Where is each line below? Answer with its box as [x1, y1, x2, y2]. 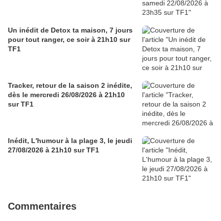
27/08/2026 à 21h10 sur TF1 [8, 146, 99, 154]
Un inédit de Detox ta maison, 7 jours [8, 26, 133, 35]
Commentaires [8, 201, 76, 212]
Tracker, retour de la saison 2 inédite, [8, 81, 132, 90]
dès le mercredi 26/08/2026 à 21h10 [8, 91, 125, 99]
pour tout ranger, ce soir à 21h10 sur [8, 36, 130, 44]
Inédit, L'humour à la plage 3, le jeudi [8, 137, 132, 145]
